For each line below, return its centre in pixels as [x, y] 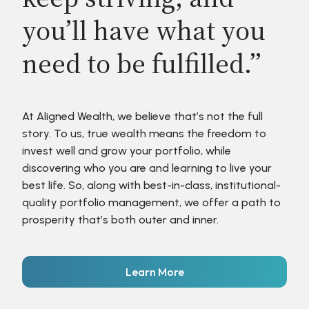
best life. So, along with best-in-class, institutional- [151, 185]
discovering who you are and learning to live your [147, 168]
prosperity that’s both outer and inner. [122, 220]
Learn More [154, 272]
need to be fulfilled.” [142, 63]
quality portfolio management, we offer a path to [151, 202]
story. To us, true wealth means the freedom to [144, 133]
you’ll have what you [144, 30]
